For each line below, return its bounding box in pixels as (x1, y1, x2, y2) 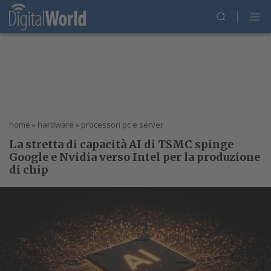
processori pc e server (81, 119, 163, 130)
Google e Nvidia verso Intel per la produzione (9, 150, 260, 164)
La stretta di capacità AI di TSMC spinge (9, 137, 233, 151)
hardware (38, 119, 74, 130)
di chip (9, 163, 48, 177)
